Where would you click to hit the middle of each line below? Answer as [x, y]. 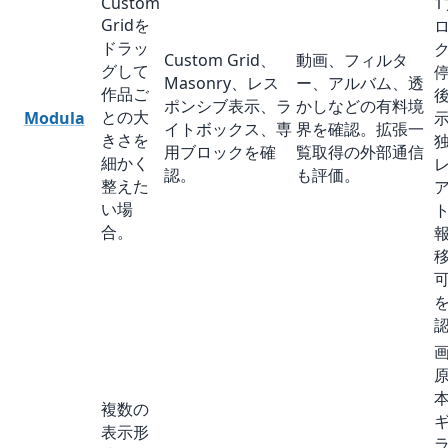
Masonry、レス [221, 82]
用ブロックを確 [220, 151]
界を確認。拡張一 [360, 128]
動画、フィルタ [352, 59]
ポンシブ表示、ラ [228, 105]
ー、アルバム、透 [360, 82]
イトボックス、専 [228, 128]
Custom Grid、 [220, 59]
